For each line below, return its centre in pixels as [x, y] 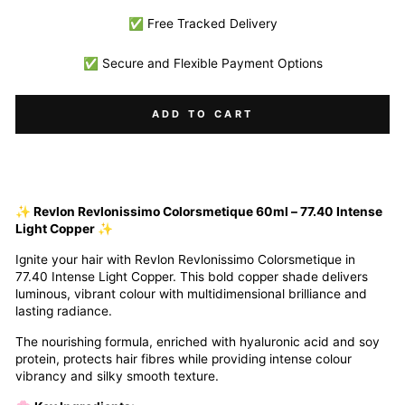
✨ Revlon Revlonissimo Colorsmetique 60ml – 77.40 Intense [199, 212]
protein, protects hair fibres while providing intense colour [184, 359]
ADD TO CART [202, 114]
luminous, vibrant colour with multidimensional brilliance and [191, 294]
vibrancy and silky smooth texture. [117, 376]
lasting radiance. [64, 311]
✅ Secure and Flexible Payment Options [202, 63]
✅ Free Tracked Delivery [202, 24]
